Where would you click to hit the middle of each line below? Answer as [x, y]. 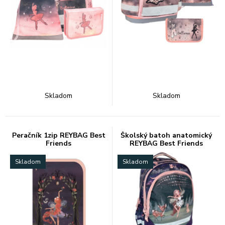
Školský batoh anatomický [166, 135]
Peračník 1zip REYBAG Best [59, 135]
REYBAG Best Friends [166, 143]
